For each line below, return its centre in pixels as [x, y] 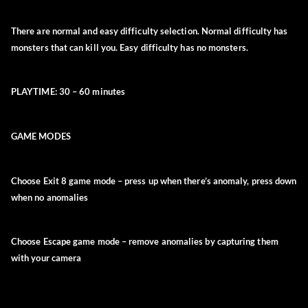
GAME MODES [41, 136]
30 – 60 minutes [91, 92]
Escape [57, 242]
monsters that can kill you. [66, 48]
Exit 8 [55, 181]
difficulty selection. [160, 31]
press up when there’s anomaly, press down [211, 181]
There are [32, 31]
